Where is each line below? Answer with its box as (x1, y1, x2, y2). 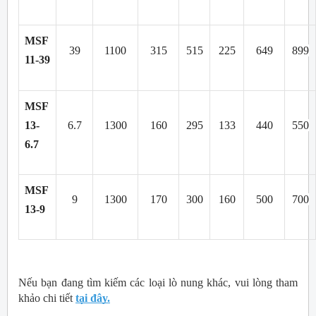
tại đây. (75, 291, 110, 304)
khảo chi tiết (18, 291, 75, 304)
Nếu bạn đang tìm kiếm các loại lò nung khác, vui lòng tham (18, 276, 298, 288)
